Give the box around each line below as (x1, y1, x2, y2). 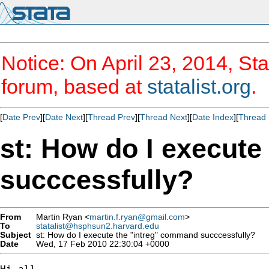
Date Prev (2, 112, 40, 122)
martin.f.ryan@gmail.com (89, 212, 185, 222)
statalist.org (147, 75, 251, 98)
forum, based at (1, 75, 147, 98)
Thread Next (140, 112, 187, 122)
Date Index (192, 112, 234, 122)
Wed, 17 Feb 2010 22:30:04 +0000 (31, 239, 169, 249)
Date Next (45, 112, 83, 122)
